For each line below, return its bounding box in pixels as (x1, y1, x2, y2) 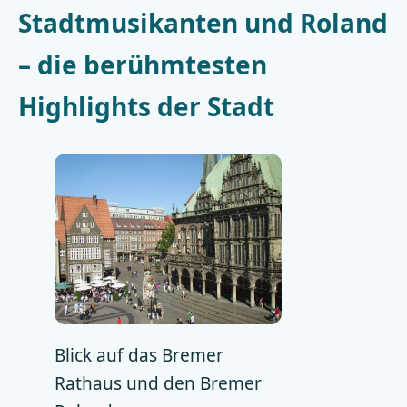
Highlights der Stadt (18, 89, 274, 124)
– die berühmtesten (18, 47, 267, 82)
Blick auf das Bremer (55, 342, 223, 367)
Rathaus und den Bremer (55, 371, 262, 395)
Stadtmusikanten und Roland (18, 5, 388, 40)
